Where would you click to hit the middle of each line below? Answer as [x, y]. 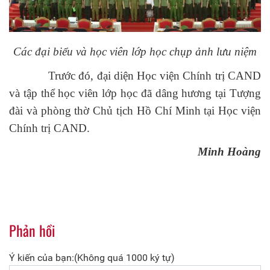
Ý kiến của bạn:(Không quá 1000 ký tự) [92, 258]
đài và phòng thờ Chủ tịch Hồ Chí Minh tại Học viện [135, 110]
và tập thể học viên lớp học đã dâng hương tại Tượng [135, 93]
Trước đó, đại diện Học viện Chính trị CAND [135, 75]
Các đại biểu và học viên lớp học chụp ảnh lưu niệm [135, 52]
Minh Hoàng [229, 152]
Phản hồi [32, 231]
